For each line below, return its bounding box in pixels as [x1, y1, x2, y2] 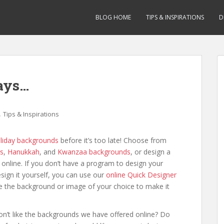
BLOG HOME [95, 13, 131, 21]
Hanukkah [7, 147, 39, 156]
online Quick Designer [106, 170, 176, 179]
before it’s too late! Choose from [58, 135, 166, 145]
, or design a [130, 147, 170, 156]
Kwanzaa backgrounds [57, 147, 130, 156]
